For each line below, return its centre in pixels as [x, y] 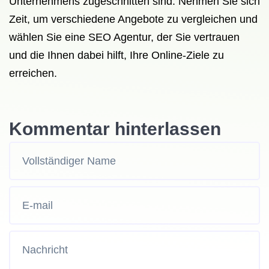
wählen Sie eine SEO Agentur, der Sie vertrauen [124, 37]
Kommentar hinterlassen [115, 129]
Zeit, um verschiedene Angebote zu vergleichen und [133, 19]
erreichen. [33, 73]
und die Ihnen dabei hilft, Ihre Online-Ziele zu [116, 55]
